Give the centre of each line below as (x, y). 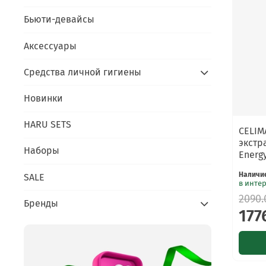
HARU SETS (47, 125)
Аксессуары (50, 46)
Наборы (42, 151)
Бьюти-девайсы (59, 20)
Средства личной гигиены (83, 72)
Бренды (41, 203)
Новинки (43, 98)
